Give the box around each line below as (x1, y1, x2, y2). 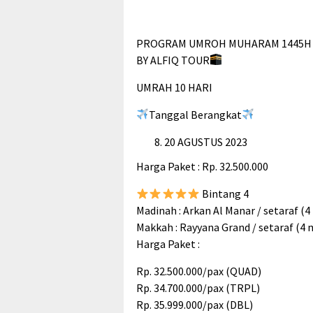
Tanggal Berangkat (149, 107, 242, 122)
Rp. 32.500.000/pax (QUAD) (136, 264, 261, 279)
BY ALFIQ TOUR (136, 52, 210, 67)
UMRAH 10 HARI (136, 80, 212, 94)
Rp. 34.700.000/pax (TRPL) (136, 281, 260, 296)
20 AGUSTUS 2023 (164, 134, 247, 149)
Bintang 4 (200, 187, 249, 201)
